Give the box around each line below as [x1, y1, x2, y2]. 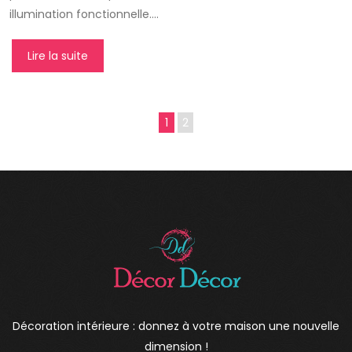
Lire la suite [27, 48, 88, 64]
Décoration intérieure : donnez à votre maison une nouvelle [13, 318, 339, 335]
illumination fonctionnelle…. [9, 6, 159, 23]
